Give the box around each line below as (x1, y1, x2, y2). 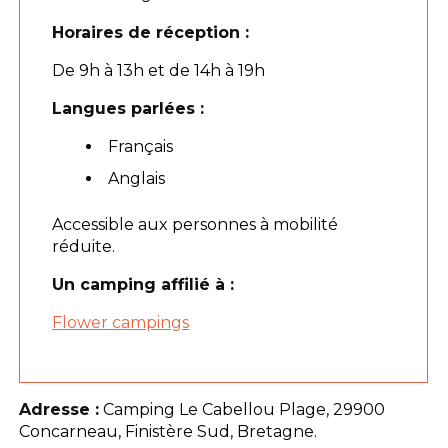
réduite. (52, 236, 116, 256)
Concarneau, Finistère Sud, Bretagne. (19, 421, 318, 441)
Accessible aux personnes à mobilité (52, 214, 339, 234)
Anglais (108, 168, 166, 188)
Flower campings (52, 312, 190, 332)
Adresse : (19, 399, 100, 419)
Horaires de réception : (52, 22, 250, 42)
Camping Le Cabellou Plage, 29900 (99, 399, 386, 419)
